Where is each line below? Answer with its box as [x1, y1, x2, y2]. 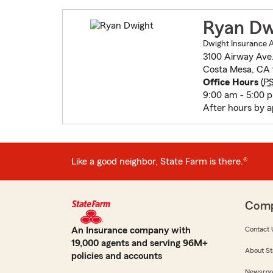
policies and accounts [71, 251, 162, 261]
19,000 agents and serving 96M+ [71, 238, 208, 249]
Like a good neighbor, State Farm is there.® [71, 156, 248, 166]
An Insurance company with [71, 225, 191, 236]
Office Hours [202, 77, 258, 88]
